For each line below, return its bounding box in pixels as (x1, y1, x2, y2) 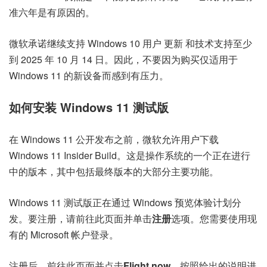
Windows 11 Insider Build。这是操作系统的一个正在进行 (9, 148, 250, 163)
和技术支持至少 (183, 36, 252, 51)
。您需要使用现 (190, 212, 257, 226)
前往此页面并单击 (76, 212, 152, 226)
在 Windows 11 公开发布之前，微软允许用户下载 (9, 132, 219, 147)
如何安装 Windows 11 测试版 (9, 98, 169, 116)
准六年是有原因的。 (9, 5, 95, 20)
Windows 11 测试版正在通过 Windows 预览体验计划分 (9, 195, 241, 210)
